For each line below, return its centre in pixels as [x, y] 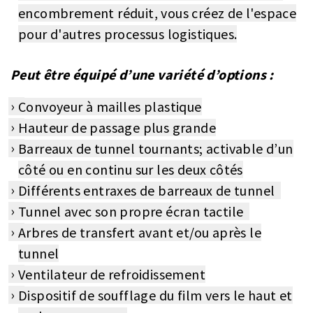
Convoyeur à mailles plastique [110, 107]
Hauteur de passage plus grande [117, 128]
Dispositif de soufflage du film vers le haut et [155, 296]
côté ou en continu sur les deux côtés [131, 170]
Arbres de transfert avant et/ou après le [140, 233]
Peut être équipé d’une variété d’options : [142, 75]
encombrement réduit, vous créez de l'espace [158, 13]
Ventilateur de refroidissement [112, 275]
